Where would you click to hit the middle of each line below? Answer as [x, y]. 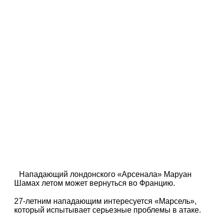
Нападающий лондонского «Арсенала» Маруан [106, 174]
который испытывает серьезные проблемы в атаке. [108, 210]
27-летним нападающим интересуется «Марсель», [106, 201]
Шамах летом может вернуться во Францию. [95, 183]
